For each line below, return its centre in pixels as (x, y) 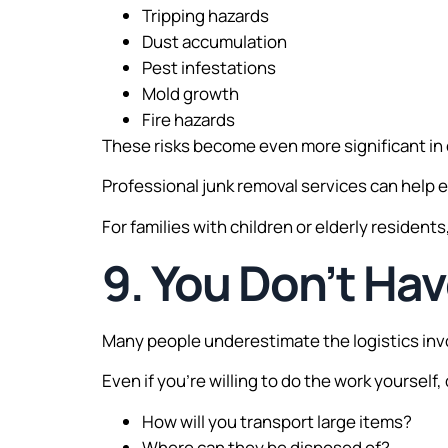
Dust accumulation (214, 41)
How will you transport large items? (277, 421)
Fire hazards (188, 119)
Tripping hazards (205, 15)
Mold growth (190, 93)
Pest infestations (209, 67)
